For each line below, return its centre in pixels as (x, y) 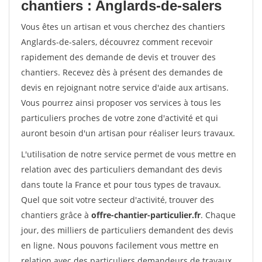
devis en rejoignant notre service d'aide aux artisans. (125, 87)
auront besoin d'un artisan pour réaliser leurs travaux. (128, 133)
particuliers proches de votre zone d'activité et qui (120, 118)
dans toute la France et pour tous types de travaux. (121, 185)
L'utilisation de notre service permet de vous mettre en (129, 154)
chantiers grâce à (56, 215)
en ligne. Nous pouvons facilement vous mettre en (120, 245)
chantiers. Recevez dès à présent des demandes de (122, 72)
